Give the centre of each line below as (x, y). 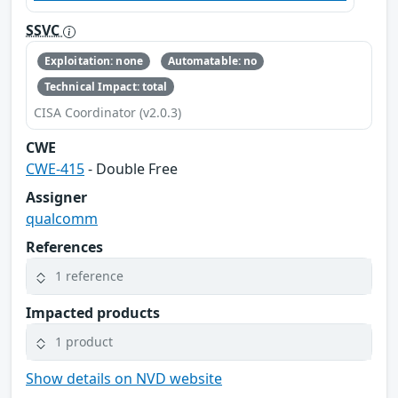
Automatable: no (212, 61)
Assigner (56, 197)
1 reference (89, 276)
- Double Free (131, 168)
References (64, 247)
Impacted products (93, 312)
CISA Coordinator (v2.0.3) (107, 112)
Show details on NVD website (124, 378)
